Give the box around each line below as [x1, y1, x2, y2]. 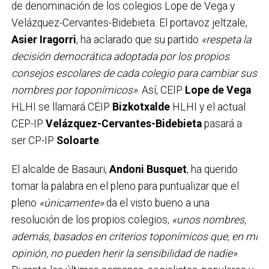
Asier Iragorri [11, 33, 76, 46]
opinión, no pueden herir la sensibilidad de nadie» [11, 247, 237, 259]
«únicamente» [38, 196, 104, 209]
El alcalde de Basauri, [11, 163, 109, 175]
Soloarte [56, 134, 99, 147]
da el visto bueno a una [103, 196, 210, 209]
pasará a [201, 117, 242, 130]
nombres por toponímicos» [11, 83, 138, 96]
